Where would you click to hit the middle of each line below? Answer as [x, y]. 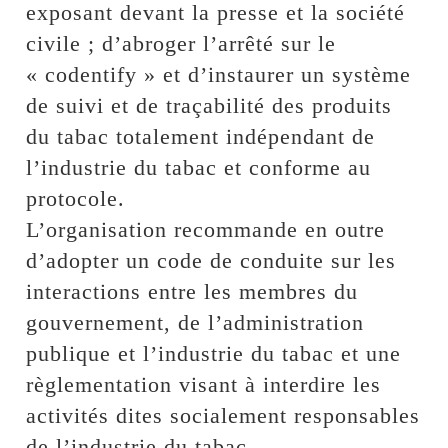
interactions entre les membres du [192, 292]
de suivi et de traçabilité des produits [209, 106]
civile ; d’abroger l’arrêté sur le [181, 44]
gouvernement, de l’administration [195, 323]
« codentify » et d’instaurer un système [219, 75]
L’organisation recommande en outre [206, 230]
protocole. [76, 199]
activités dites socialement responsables [223, 416]
